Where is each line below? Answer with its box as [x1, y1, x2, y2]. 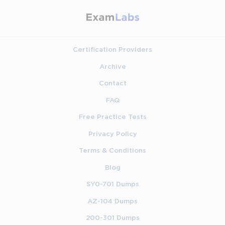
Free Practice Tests [78, 114, 147, 121]
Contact [98, 80, 127, 87]
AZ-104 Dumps [87, 198, 138, 204]
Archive [99, 63, 126, 70]
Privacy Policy [88, 131, 137, 137]
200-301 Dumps [85, 215, 140, 221]
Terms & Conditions [79, 148, 146, 154]
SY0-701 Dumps [86, 181, 139, 188]
